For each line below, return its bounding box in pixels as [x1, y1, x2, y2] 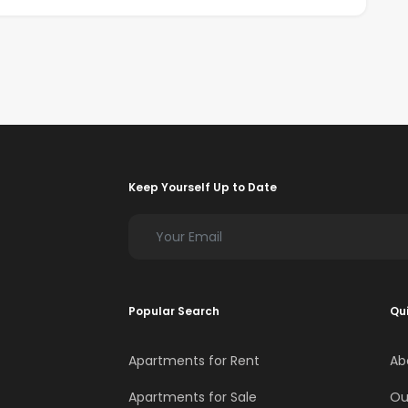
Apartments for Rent [128, 352, 260, 371]
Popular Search [128, 303, 219, 320]
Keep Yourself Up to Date [128, 179, 277, 196]
